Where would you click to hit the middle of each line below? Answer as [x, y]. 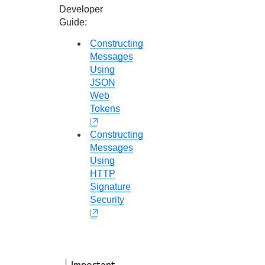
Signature [111, 187]
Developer [81, 9]
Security [107, 200]
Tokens [105, 109]
